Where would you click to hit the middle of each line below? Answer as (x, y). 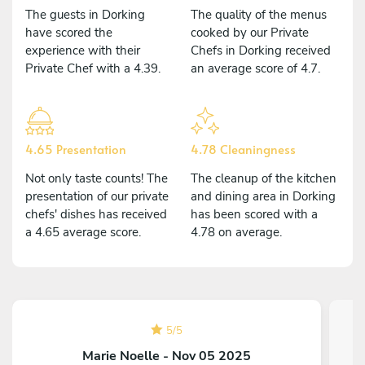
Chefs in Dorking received (261, 50)
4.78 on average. (236, 232)
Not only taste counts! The (97, 178)
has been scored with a (254, 214)
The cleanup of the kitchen (264, 178)
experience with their (83, 50)
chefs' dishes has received (96, 214)
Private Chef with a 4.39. (93, 68)
